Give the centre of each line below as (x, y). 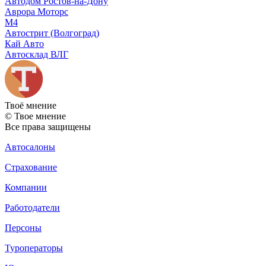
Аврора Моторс (37, 11)
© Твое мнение (35, 116)
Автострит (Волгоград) (52, 33)
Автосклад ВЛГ (37, 54)
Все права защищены (48, 126)
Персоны (23, 227)
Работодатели (32, 207)
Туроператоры (34, 248)
